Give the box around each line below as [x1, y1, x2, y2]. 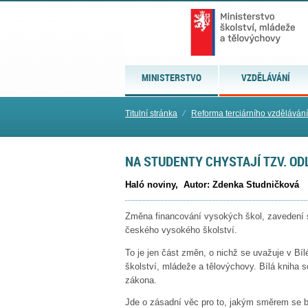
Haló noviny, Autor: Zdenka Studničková [125, 179, 299, 190]
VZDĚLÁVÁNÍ [241, 71, 291, 84]
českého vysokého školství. [125, 224, 237, 235]
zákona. [125, 274, 157, 285]
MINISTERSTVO [142, 71, 202, 84]
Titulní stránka [125, 109, 177, 118]
